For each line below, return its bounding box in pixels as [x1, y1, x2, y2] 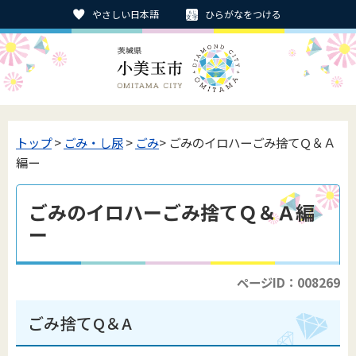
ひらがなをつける [205, 7, 281, 21]
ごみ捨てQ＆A [28, 311, 133, 335]
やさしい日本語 [92, 7, 159, 21]
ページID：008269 [237, 273, 340, 291]
